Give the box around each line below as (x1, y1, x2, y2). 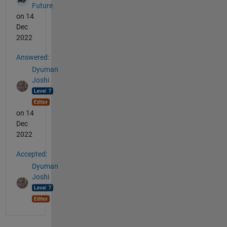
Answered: (16, 53, 49, 61)
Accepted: (16, 149, 47, 158)
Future (31, 2, 53, 10)
